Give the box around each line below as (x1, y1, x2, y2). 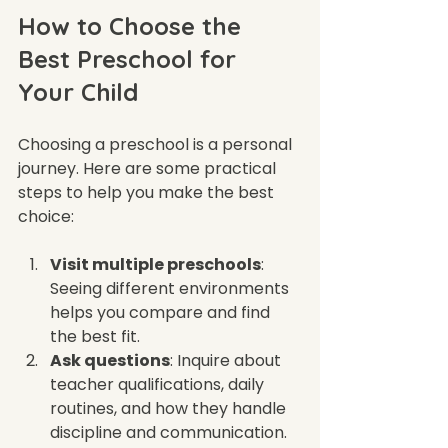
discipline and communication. (50, 420, 287, 444)
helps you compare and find (50, 300, 274, 324)
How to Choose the (18, 10, 248, 41)
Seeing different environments (50, 276, 293, 300)
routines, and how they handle (50, 396, 290, 420)
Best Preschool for (18, 43, 243, 74)
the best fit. (50, 324, 140, 348)
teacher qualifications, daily (50, 372, 268, 396)
